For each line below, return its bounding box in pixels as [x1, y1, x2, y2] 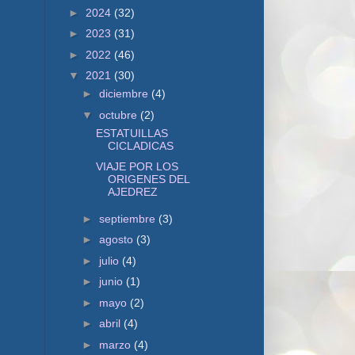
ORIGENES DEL [107, 173, 189, 185]
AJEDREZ [107, 185, 158, 198]
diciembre [98, 87, 151, 100]
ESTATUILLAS [95, 126, 168, 139]
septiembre [98, 212, 158, 225]
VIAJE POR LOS [95, 160, 178, 173]
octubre [98, 108, 140, 121]
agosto [98, 233, 136, 246]
